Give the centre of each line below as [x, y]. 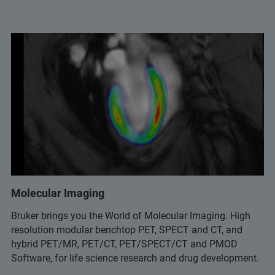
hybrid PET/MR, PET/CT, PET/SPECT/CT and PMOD [124, 244]
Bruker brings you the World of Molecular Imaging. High [131, 215]
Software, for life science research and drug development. [135, 258]
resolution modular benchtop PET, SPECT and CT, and [127, 230]
